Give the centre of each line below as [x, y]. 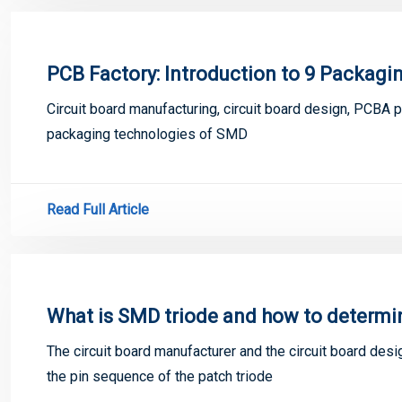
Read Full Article [98, 210]
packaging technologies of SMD [147, 134]
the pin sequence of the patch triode [160, 376]
